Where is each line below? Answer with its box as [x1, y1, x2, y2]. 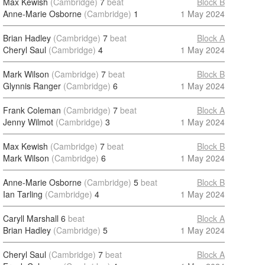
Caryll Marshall [3, 212, 59, 224]
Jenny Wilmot [3, 116, 53, 128]
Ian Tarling [3, 188, 43, 200]
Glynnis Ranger [3, 80, 61, 92]
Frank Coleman [3, 104, 61, 116]
